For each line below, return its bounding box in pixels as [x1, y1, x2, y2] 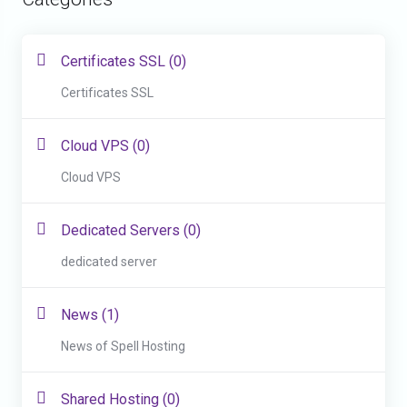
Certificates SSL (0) [61, 53, 186, 70]
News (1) [61, 306, 119, 323]
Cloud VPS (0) [61, 137, 150, 154]
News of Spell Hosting [61, 339, 185, 353]
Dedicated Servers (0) [61, 222, 201, 239]
